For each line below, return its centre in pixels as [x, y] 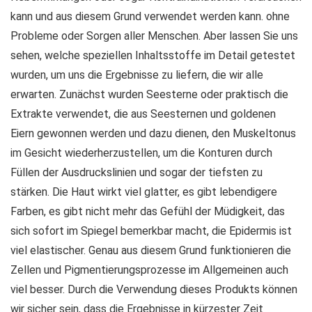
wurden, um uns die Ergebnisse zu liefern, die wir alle [137, 75]
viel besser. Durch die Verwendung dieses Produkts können [154, 289]
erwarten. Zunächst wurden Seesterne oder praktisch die [149, 94]
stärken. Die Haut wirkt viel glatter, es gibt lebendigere [144, 192]
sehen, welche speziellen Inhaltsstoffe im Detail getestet [153, 55]
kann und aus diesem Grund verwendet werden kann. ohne [150, 16]
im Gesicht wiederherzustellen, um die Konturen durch [141, 153]
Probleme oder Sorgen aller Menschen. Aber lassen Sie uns [154, 36]
